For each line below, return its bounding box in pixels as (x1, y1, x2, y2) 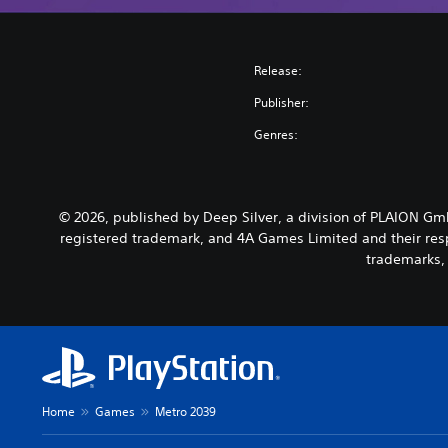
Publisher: (254, 93, 310, 111)
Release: (254, 61, 303, 79)
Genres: (254, 125, 299, 143)
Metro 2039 (155, 402, 216, 420)
